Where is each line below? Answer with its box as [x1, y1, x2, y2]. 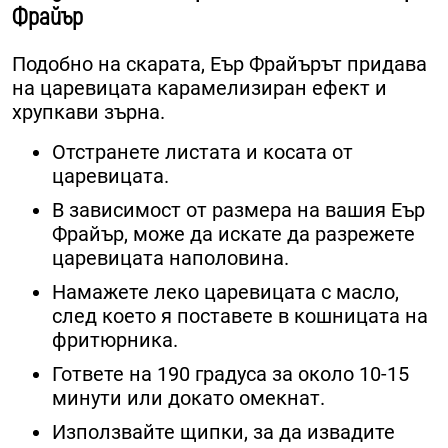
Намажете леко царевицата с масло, [52, 279, 399, 304]
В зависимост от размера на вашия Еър [52, 197, 425, 222]
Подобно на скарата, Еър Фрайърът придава [12, 51, 427, 76]
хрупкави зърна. [12, 99, 165, 124]
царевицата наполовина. [52, 245, 289, 270]
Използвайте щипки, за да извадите [52, 419, 395, 444]
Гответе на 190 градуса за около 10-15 [52, 361, 409, 386]
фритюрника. [52, 327, 178, 352]
